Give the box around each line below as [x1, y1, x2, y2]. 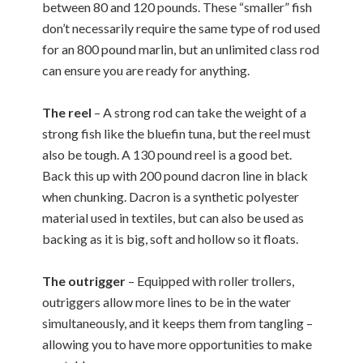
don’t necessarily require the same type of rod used [42, 20, 321, 36]
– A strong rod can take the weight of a [92, 105, 307, 120]
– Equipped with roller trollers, [126, 273, 295, 288]
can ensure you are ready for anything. [42, 62, 250, 78]
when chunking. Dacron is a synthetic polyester [42, 189, 300, 204]
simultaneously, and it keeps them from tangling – [42, 315, 314, 331]
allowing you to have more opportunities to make [42, 336, 313, 352]
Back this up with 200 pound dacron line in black [42, 168, 309, 183]
